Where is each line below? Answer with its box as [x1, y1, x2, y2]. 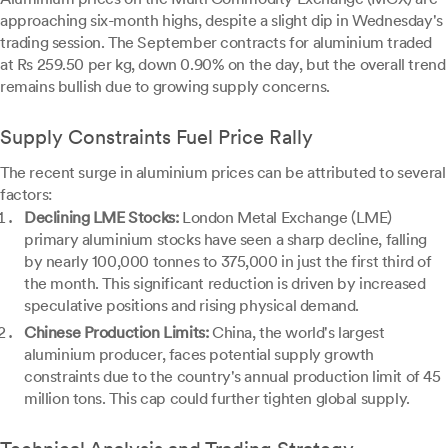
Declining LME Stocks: [24, 208, 179, 227]
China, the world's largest [208, 323, 385, 342]
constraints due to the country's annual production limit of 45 [24, 367, 441, 386]
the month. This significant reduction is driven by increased [24, 274, 426, 293]
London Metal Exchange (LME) [178, 208, 392, 227]
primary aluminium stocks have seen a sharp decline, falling [24, 230, 427, 249]
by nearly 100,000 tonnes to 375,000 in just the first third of [24, 252, 432, 271]
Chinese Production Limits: [24, 323, 209, 342]
